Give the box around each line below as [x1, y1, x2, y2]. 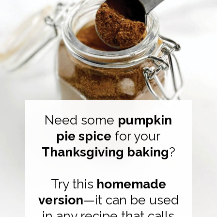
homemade [93, 176, 166, 192]
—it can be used [83, 192, 179, 208]
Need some [45, 112, 118, 128]
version [38, 192, 83, 208]
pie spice [56, 128, 112, 144]
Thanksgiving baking [41, 144, 169, 160]
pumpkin [118, 112, 172, 128]
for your [111, 128, 161, 144]
